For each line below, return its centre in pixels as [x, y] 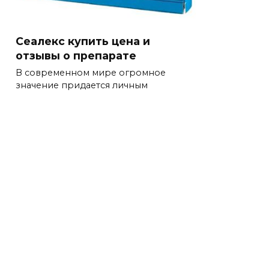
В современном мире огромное [91, 73]
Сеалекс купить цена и [83, 41]
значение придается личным [82, 86]
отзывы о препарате [76, 55]
